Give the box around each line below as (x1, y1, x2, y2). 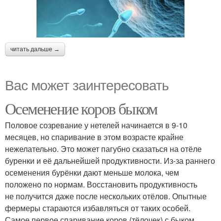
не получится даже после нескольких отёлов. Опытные (5, 190, 207, 202)
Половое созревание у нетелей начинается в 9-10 (5, 119, 187, 131)
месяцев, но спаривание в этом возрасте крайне (5, 131, 184, 143)
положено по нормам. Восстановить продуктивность (5, 178, 197, 190)
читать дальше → (10, 45, 60, 53)
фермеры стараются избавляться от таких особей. (5, 202, 190, 214)
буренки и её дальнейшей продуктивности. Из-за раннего (5, 154, 215, 166)
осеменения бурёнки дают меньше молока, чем (5, 166, 179, 178)
